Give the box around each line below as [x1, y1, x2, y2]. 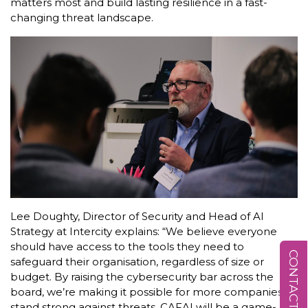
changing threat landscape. [10, 10, 153, 24]
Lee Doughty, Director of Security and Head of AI [10, 210, 264, 223]
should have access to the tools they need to [10, 240, 244, 254]
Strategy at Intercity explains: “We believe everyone [10, 225, 277, 239]
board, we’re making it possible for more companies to [10, 285, 296, 299]
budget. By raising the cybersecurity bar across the [10, 270, 274, 284]
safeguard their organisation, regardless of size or [10, 255, 264, 269]
